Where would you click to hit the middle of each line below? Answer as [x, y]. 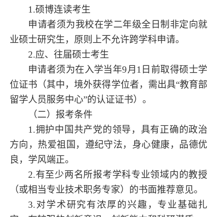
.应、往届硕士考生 [71, 54]
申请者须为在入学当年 [75, 69]
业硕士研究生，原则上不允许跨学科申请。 [97, 39]
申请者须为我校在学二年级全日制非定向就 [118, 24]
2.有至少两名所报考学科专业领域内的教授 [118, 174]
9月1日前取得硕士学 [165, 69]
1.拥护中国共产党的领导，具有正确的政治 [118, 129]
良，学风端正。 [42, 159]
